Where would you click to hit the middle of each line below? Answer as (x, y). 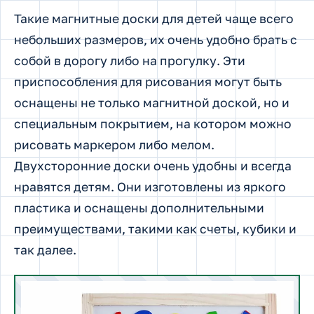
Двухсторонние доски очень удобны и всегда (153, 166)
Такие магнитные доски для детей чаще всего (154, 19)
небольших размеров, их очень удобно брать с (156, 40)
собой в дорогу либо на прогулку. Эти (130, 61)
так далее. (45, 250)
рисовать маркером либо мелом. (114, 145)
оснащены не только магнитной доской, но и (152, 103)
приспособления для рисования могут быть (148, 82)
